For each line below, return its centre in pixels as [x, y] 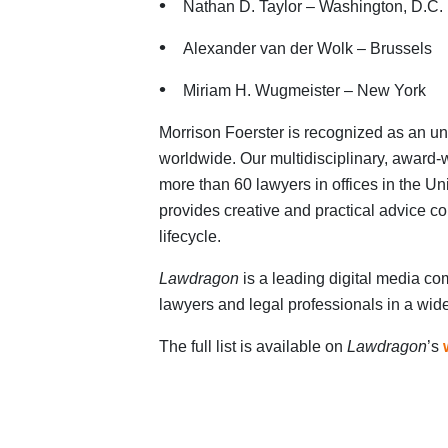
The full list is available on [252, 347]
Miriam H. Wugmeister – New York [304, 91]
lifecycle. [189, 237]
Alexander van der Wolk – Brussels [307, 49]
